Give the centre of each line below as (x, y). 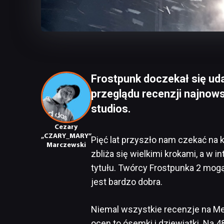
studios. (111, 109)
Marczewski (66, 145)
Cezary (66, 127)
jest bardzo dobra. (127, 181)
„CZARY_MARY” (66, 136)
